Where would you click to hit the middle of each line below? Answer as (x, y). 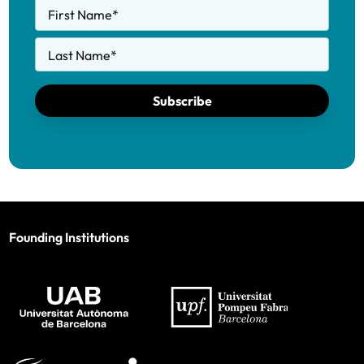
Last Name (79, 55)
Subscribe (182, 101)
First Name (80, 15)
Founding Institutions (69, 237)
